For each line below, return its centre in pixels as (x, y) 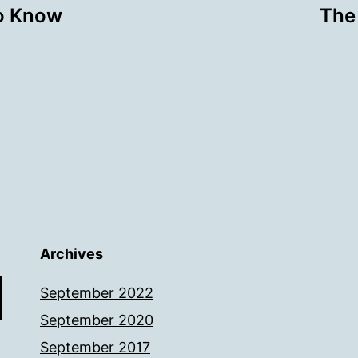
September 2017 (95, 347)
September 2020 (97, 320)
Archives (72, 254)
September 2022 (97, 293)
